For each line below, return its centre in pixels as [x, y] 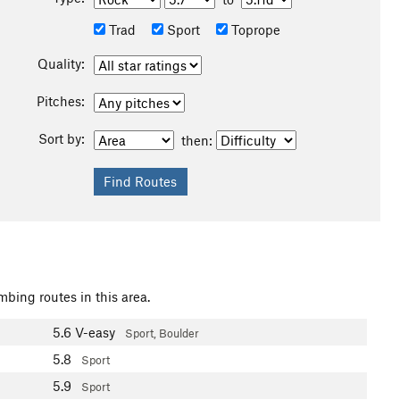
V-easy [95, 332]
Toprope [254, 29]
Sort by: [61, 138]
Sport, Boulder [162, 333]
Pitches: [60, 101]
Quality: [61, 63]
